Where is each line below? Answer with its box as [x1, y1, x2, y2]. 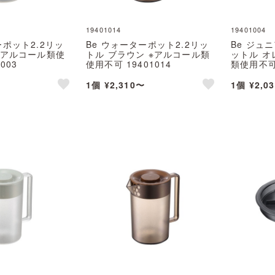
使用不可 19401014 [86, 58, 172, 70]
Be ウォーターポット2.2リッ [86, 38, 209, 50]
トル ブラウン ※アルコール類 [86, 48, 210, 60]
